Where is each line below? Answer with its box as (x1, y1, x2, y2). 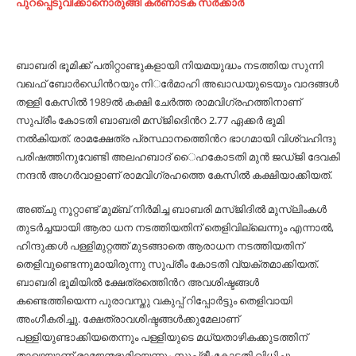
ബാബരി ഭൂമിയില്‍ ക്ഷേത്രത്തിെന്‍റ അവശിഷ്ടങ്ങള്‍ (16, 275, 259, 289)
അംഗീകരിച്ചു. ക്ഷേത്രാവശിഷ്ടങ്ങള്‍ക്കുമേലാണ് (16, 311, 239, 326)
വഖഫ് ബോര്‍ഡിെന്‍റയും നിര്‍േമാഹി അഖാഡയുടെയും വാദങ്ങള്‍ (16, 76, 339, 91)
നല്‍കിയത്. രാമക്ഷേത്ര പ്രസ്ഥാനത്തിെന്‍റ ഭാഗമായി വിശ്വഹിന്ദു (16, 131, 336, 145)
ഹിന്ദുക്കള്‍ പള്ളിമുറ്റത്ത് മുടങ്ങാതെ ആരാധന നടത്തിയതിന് (16, 238, 304, 253)
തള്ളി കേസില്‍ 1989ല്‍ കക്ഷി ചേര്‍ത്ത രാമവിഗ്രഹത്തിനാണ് (16, 95, 301, 109)
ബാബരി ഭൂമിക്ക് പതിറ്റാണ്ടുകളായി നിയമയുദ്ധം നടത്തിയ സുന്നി (16, 58, 323, 72)
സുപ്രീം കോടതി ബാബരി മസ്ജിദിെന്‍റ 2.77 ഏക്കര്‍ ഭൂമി (16, 113, 284, 127)
